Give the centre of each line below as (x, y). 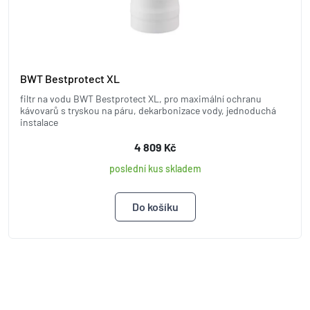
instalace (39, 122)
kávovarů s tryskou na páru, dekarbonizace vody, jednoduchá (148, 110)
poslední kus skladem (155, 168)
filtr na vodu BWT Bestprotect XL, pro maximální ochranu (141, 98)
